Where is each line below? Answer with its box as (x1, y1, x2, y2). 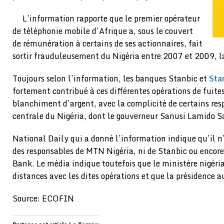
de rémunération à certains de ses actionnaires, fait (12, 37, 202, 50)
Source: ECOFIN (12, 192, 74, 205)
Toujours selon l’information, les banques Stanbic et (12, 72, 209, 85)
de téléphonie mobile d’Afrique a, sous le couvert (12, 24, 193, 38)
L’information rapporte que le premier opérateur (22, 12, 200, 25)
